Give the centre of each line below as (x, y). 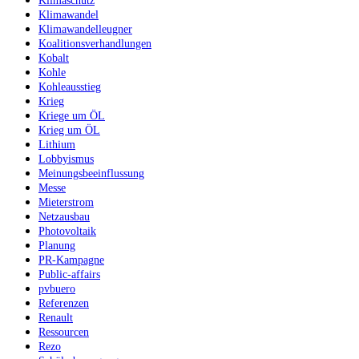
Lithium (57, 144)
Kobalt (54, 58)
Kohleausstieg (70, 87)
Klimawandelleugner (85, 28)
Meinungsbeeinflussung (91, 173)
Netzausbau (64, 216)
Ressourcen (64, 332)
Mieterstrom (66, 202)
